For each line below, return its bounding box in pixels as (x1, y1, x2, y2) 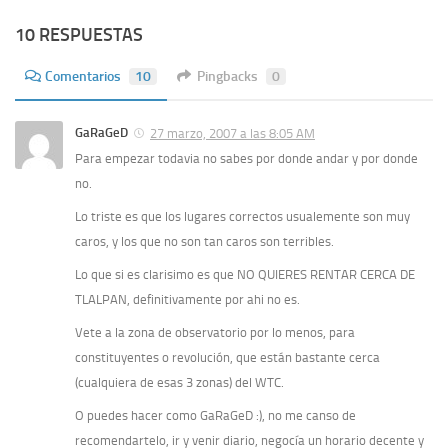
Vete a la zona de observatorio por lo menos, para (75, 325, 355, 341)
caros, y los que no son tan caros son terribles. (75, 234, 334, 250)
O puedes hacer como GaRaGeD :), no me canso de (75, 408, 356, 424)
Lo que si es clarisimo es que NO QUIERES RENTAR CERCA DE (75, 267, 415, 283)
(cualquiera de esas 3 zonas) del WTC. (75, 375, 284, 391)
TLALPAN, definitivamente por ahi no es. (75, 292, 300, 308)
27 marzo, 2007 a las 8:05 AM (150, 126, 315, 142)
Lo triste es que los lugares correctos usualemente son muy (75, 209, 410, 225)
